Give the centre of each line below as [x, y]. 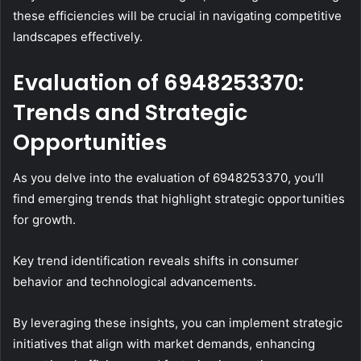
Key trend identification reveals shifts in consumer [156, 261]
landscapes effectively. [78, 36]
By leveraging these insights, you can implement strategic [178, 323]
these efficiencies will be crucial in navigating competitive [177, 15]
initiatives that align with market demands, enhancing [164, 344]
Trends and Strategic [130, 112]
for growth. [44, 220]
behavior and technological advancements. [135, 282]
